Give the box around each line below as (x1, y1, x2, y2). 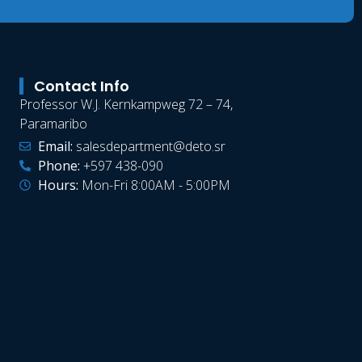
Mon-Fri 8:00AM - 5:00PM (78, 176, 230, 195)
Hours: (37, 176, 78, 195)
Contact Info (34, 76, 130, 97)
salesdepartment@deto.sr (72, 137, 225, 156)
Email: (37, 137, 73, 156)
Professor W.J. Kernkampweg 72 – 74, (19, 95, 234, 114)
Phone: (37, 157, 83, 175)
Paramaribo (19, 115, 88, 133)
